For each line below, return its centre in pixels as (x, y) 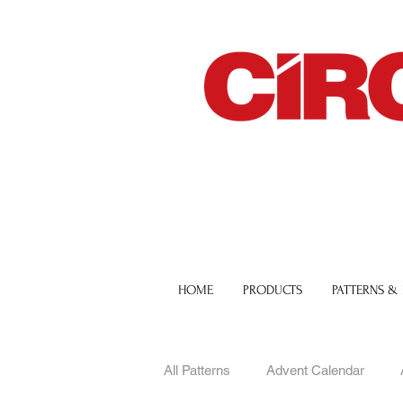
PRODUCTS (273, 290)
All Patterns (197, 371)
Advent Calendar (315, 371)
